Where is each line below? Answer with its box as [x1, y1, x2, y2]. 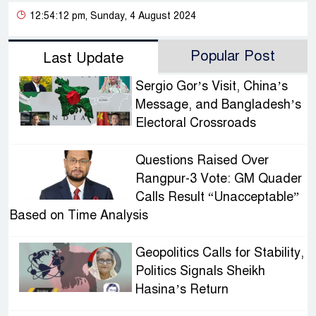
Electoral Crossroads [135, 115, 260, 131]
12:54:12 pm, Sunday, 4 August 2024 [27, 10, 196, 23]
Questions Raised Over [135, 152, 269, 169]
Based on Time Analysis [10, 207, 148, 224]
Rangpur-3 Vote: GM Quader [135, 171, 302, 187]
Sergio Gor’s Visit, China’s [135, 78, 288, 95]
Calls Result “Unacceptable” [135, 189, 299, 205]
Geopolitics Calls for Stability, [135, 245, 304, 261]
